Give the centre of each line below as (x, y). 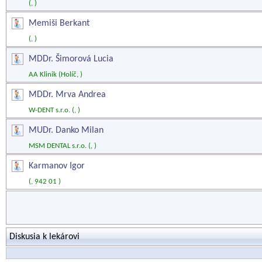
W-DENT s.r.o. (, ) (54, 110)
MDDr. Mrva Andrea (67, 95)
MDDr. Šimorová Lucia (71, 59)
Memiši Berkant (59, 23)
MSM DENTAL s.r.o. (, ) (63, 146)
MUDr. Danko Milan (66, 130)
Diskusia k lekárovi (44, 237)
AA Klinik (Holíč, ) (56, 75)
